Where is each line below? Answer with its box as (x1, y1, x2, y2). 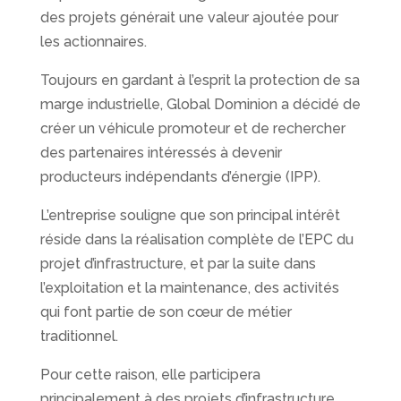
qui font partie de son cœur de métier (39, 303, 292, 321)
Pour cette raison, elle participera (39, 366, 260, 384)
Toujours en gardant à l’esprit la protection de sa (39, 72, 360, 90)
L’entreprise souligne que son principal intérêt (39, 207, 340, 225)
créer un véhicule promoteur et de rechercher (39, 120, 346, 138)
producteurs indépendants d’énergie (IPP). (39, 168, 320, 186)
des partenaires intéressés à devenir (39, 144, 282, 162)
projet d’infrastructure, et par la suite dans (39, 255, 316, 273)
